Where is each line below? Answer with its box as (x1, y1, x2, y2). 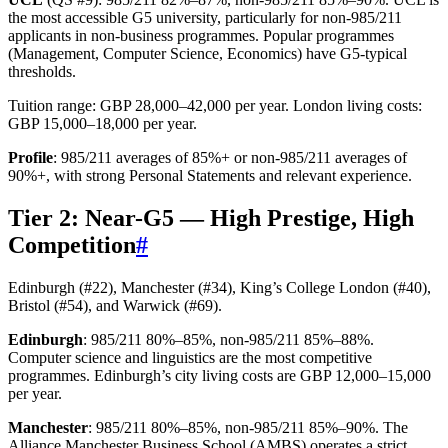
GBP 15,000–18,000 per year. (8, 114, 197, 132)
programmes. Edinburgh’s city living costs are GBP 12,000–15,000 (8, 366, 431, 384)
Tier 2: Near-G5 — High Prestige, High (8, 204, 414, 231)
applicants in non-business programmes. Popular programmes (8, 26, 394, 44)
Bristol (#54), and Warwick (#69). (8, 296, 222, 314)
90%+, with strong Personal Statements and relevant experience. (8, 166, 412, 184)
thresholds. (8, 62, 76, 80)
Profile (8, 148, 53, 166)
